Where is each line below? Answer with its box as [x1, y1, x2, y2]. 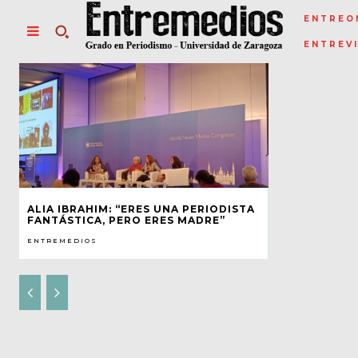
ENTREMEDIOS [27, 236, 97, 245]
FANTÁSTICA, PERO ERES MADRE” [27, 213, 225, 226]
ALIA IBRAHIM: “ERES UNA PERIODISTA [27, 202, 255, 215]
